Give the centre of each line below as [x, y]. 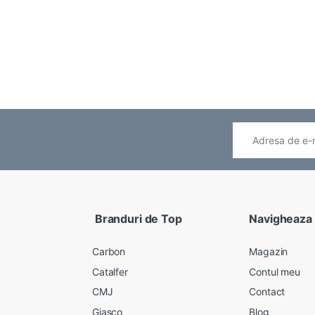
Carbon [109, 251]
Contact [267, 292]
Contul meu [275, 271]
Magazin [269, 251]
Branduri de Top [137, 219]
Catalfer [110, 271]
